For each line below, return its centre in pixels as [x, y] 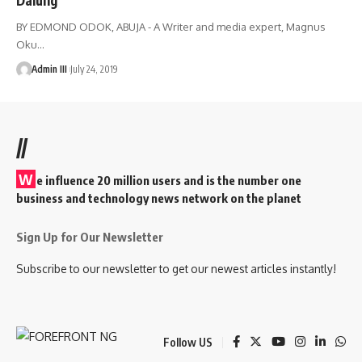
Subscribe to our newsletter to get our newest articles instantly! [176, 268]
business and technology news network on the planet [159, 198]
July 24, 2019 [94, 69]
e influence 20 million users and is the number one [169, 180]
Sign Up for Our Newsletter [90, 236]
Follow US [188, 342]
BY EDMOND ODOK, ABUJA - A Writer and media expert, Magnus [171, 26]
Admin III [49, 69]
